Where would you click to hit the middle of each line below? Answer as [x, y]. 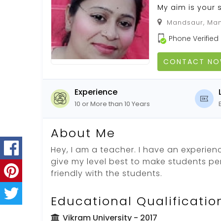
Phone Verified [194, 38]
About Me [83, 133]
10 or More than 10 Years [112, 104]
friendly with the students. [107, 173]
